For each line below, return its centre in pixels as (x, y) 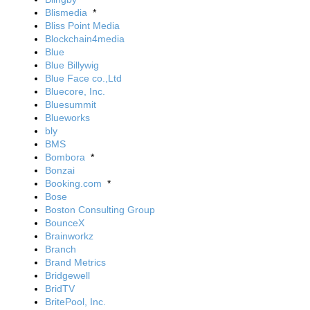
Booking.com (73, 183)
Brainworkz (69, 236)
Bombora (65, 157)
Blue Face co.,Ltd (83, 78)
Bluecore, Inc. (75, 91)
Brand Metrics (75, 262)
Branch (61, 249)
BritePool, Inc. (75, 302)
